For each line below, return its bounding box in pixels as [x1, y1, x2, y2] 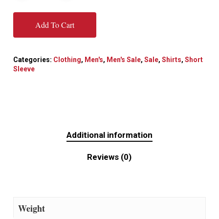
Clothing [53, 56, 81, 64]
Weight [18, 202, 45, 215]
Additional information [66, 130, 153, 140]
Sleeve [13, 65, 35, 73]
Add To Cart [35, 20, 74, 30]
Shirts [161, 56, 181, 64]
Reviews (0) [87, 152, 132, 162]
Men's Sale [106, 56, 141, 64]
